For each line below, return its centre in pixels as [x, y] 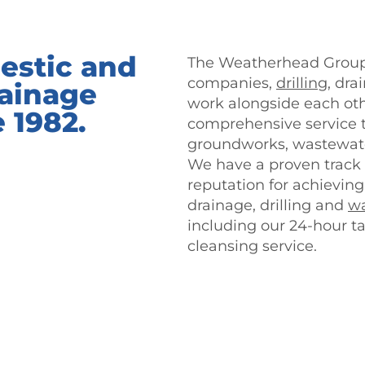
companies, [232, 83]
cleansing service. [252, 246]
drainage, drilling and [268, 205]
